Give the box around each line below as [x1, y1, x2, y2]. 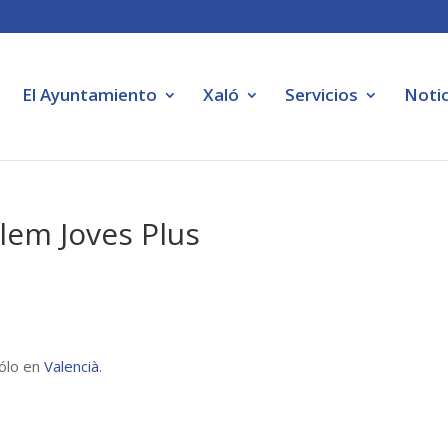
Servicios [285, 83, 358, 106]
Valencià [44, 356, 100, 376]
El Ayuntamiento [22, 83, 157, 106]
